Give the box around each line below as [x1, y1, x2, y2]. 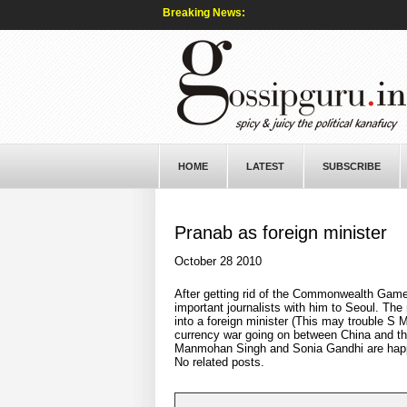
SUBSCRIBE [322, 161, 381, 172]
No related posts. [174, 355, 264, 369]
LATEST [245, 161, 284, 172]
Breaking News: [162, 6, 245, 19]
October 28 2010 [174, 254, 262, 268]
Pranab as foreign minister [174, 223, 387, 243]
